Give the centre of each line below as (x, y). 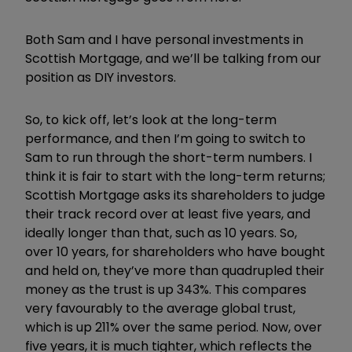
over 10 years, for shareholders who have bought (175, 251)
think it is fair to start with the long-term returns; (175, 176)
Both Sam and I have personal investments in (164, 39)
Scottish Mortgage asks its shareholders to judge (175, 195)
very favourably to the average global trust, (160, 308)
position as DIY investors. (101, 77)
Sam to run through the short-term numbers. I (169, 157)
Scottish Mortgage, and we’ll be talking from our (173, 58)
